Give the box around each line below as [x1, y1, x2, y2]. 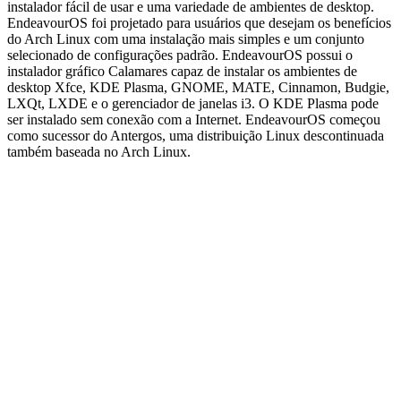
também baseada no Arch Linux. [7, 144, 191, 160]
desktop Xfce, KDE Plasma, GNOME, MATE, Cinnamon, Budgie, [7, 80, 389, 96]
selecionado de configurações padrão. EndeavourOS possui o [7, 47, 353, 64]
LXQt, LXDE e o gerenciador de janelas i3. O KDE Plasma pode [7, 96, 379, 112]
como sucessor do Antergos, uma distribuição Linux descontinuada [7, 128, 384, 144]
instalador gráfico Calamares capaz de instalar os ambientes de [7, 64, 357, 80]
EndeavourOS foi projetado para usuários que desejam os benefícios [7, 15, 391, 31]
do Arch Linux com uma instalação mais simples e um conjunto [7, 31, 364, 47]
